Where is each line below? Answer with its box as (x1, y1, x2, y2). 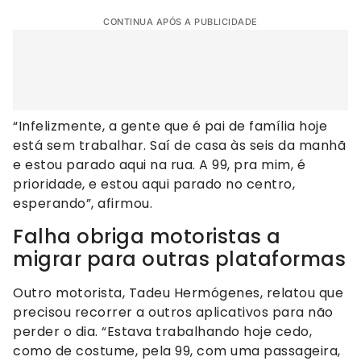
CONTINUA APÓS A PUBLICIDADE (103, 16, 258, 28)
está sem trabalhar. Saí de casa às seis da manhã (13, 136, 346, 156)
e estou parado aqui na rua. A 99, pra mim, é (13, 156, 305, 175)
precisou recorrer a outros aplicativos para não (13, 302, 334, 322)
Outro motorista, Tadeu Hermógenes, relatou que (13, 283, 343, 302)
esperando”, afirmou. (13, 194, 152, 214)
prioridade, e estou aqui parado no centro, (13, 175, 295, 194)
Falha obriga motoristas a (13, 222, 281, 250)
